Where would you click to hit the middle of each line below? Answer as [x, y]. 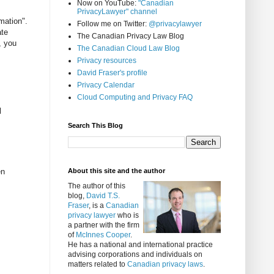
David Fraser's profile [112, 73]
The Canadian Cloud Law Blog [128, 49]
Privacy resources [107, 61]
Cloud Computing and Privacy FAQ [135, 98]
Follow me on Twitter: [113, 24]
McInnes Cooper [103, 235]
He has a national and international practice [140, 245]
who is [127, 216]
